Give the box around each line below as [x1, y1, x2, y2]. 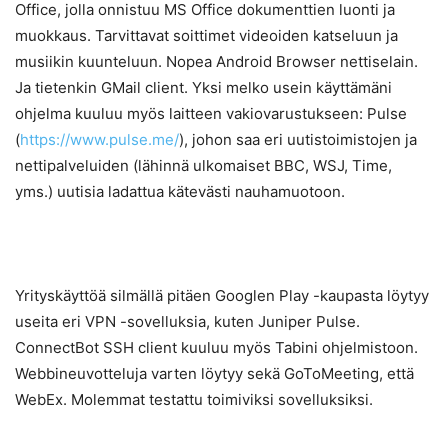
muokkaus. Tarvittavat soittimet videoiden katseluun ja [15, 26, 398, 46]
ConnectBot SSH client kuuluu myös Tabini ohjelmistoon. [15, 338, 418, 358]
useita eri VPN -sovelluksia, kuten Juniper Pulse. [15, 312, 360, 332]
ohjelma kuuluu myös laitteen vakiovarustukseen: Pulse [15, 104, 407, 124]
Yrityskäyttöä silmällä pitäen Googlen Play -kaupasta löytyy [15, 286, 429, 306]
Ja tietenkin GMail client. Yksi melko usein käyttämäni [15, 78, 392, 98]
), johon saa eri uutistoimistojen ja [179, 130, 417, 150]
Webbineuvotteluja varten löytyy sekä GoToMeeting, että [15, 364, 414, 384]
